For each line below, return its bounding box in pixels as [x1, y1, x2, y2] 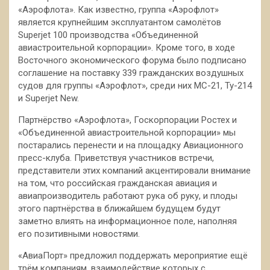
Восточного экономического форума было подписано [18, 55, 246, 66]
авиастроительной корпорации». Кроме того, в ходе [18, 42, 235, 53]
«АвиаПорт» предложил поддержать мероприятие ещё [18, 250, 248, 261]
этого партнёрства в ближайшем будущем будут [18, 203, 221, 214]
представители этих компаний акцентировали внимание [18, 165, 251, 176]
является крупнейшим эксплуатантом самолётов [18, 17, 221, 28]
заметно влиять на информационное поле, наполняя [18, 216, 237, 227]
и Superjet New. [18, 93, 79, 104]
